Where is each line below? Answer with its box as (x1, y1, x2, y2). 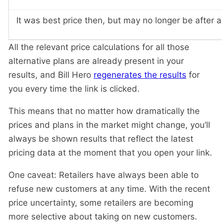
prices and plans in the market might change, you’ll (8, 119, 210, 130)
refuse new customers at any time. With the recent (8, 183, 210, 194)
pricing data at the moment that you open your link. (8, 147, 212, 158)
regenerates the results (94, 69, 186, 80)
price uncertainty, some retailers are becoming (8, 197, 193, 208)
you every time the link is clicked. (8, 83, 140, 94)
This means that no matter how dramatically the (8, 106, 200, 116)
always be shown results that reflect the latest (8, 133, 193, 144)
